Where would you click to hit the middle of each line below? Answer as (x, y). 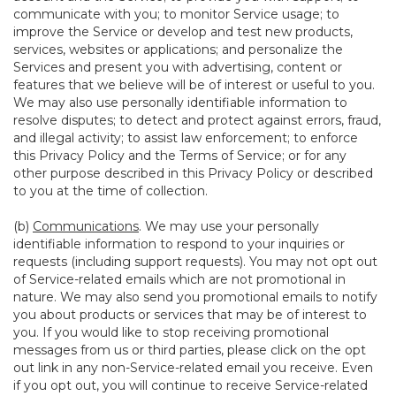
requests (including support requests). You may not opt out (195, 262)
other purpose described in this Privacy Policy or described (193, 173)
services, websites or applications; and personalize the (178, 49)
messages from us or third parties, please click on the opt (190, 350)
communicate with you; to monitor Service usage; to (176, 14)
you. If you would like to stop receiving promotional (171, 332)
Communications (86, 226)
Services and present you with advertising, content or (178, 67)
